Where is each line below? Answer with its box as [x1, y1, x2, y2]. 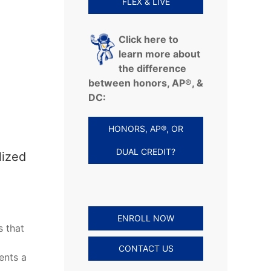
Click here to [119, 33, 178, 46]
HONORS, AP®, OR [108, 123, 183, 134]
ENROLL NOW [117, 213, 174, 224]
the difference [119, 62, 186, 75]
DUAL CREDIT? [116, 146, 175, 157]
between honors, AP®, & [88, 77, 203, 90]
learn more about [119, 48, 200, 60]
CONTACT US [118, 243, 174, 254]
